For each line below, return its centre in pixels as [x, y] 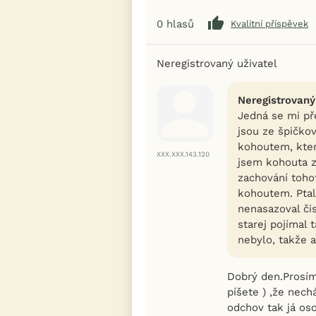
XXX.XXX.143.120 [183, 154]
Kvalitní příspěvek [269, 24]
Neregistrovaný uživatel [217, 63]
